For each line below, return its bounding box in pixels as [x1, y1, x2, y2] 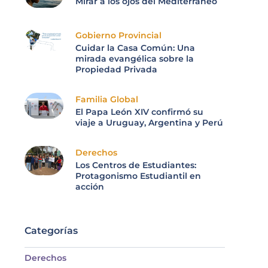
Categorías [25, 224, 78, 236]
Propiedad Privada [75, 64, 157, 75]
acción [75, 181, 104, 193]
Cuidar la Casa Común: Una [75, 42, 195, 54]
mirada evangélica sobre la [75, 53, 194, 65]
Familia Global [75, 94, 138, 105]
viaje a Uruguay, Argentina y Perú [75, 117, 223, 129]
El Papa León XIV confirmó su [75, 106, 203, 118]
